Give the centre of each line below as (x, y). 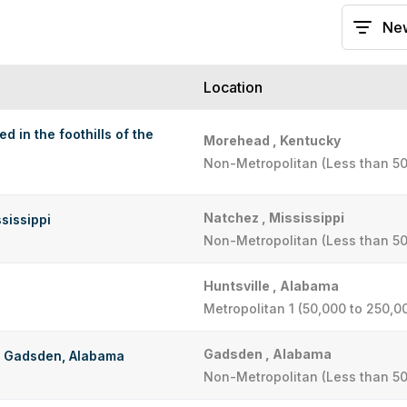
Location (233, 87)
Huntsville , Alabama (271, 286)
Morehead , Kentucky (272, 140)
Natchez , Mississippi (274, 218)
